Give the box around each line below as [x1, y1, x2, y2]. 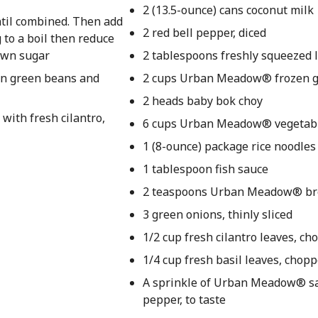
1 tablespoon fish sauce [142, 161, 268, 177]
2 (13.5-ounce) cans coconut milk [142, 2, 314, 18]
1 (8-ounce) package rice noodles [142, 138, 316, 154]
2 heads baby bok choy [142, 93, 263, 109]
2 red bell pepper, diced [142, 25, 266, 40]
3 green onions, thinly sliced [142, 207, 292, 222]
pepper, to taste [142, 292, 226, 307]
